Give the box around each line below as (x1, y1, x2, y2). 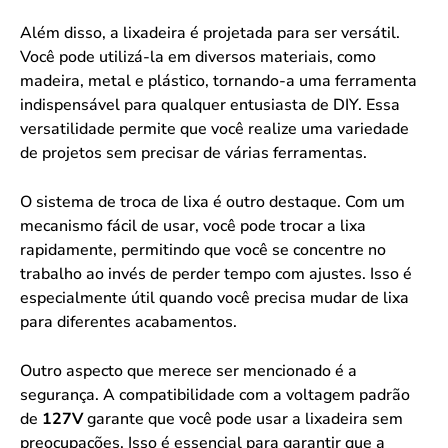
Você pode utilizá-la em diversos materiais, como (20, 45, 376, 68)
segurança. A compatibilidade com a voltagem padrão (20, 383, 410, 406)
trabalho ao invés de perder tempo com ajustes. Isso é (20, 262, 412, 285)
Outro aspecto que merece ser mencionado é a (20, 359, 357, 382)
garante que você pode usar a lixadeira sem (83, 407, 403, 430)
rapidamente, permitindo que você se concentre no (20, 238, 386, 261)
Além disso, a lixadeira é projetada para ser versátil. (20, 21, 400, 44)
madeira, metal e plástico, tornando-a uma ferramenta (20, 69, 417, 92)
